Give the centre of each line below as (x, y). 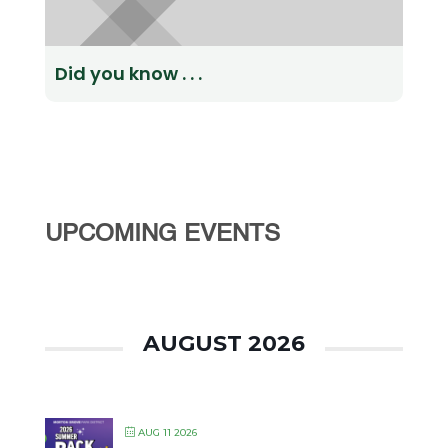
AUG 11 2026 (167, 432)
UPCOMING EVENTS (162, 235)
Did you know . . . (128, 73)
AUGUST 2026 (224, 343)
